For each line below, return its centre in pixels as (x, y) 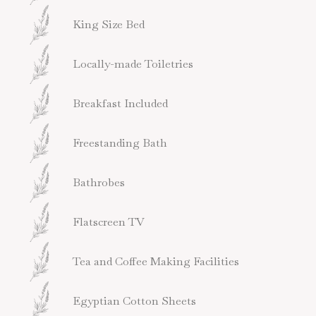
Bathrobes (99, 182)
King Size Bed (109, 24)
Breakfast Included (121, 103)
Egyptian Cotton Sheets (135, 300)
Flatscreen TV (109, 221)
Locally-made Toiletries (133, 63)
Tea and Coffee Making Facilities (156, 261)
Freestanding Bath (120, 142)
